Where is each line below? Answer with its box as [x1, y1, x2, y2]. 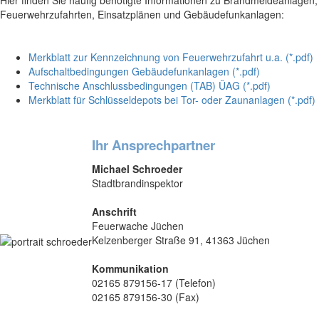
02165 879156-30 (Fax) [92, 290, 199, 304]
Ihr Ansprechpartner [92, 135, 215, 155]
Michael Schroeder [92, 162, 182, 176]
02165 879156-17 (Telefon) [92, 276, 216, 290]
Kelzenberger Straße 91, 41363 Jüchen [92, 233, 270, 247]
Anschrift [92, 204, 137, 219]
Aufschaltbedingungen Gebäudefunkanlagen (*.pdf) [28, 64, 260, 78]
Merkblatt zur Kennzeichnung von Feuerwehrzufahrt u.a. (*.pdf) [28, 50, 313, 64]
